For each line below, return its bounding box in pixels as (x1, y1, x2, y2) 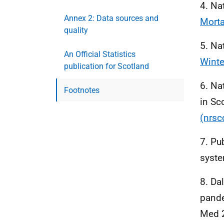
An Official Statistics (64, 49, 135, 59)
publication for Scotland (64, 61, 149, 71)
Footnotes (64, 85, 99, 95)
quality (64, 25, 88, 35)
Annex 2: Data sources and (64, 13, 158, 23)
